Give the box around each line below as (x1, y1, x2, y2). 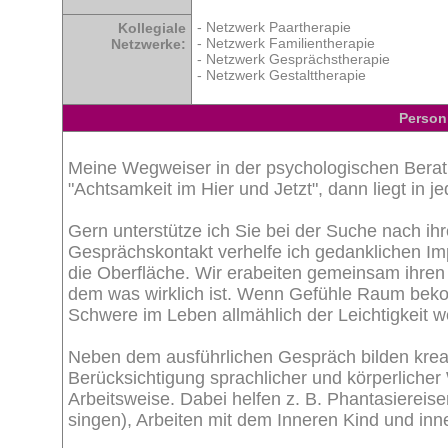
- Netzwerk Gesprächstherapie (197, 51, 390, 68)
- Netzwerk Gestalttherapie (197, 67, 366, 84)
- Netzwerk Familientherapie (197, 35, 375, 52)
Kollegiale (118, 20, 186, 37)
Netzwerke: (111, 36, 186, 53)
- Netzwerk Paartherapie (197, 19, 351, 36)
